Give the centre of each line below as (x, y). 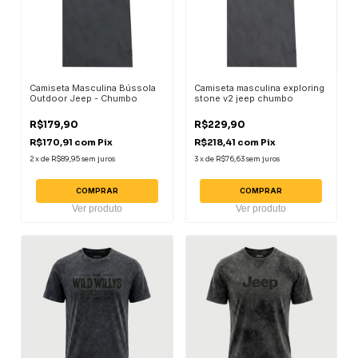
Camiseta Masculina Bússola (93, 88)
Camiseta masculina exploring (259, 88)
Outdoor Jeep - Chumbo (84, 99)
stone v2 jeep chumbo (243, 99)
